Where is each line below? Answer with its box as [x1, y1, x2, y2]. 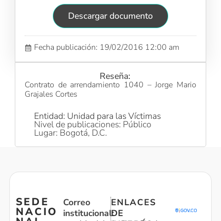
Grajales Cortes [25, 89, 78, 100]
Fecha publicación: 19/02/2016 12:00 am [34, 42, 180, 53]
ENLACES [110, 196, 156, 209]
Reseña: [100, 70, 131, 82]
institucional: [63, 207, 114, 220]
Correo [63, 196, 90, 209]
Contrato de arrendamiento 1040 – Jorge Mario [25, 79, 196, 91]
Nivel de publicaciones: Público [34, 118, 152, 130]
